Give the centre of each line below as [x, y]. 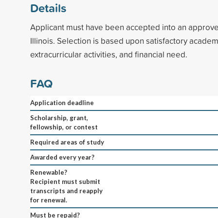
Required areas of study [67, 142]
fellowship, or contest [64, 127]
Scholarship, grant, [59, 118]
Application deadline [62, 102]
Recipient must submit [65, 181]
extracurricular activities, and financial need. [109, 54]
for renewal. [49, 200]
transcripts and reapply [66, 191]
